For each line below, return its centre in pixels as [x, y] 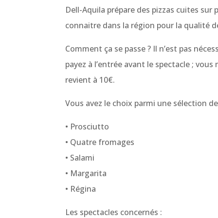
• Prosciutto [87, 127]
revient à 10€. [90, 80]
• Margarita [86, 173]
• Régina [81, 189]
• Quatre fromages [100, 142]
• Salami [80, 158]
